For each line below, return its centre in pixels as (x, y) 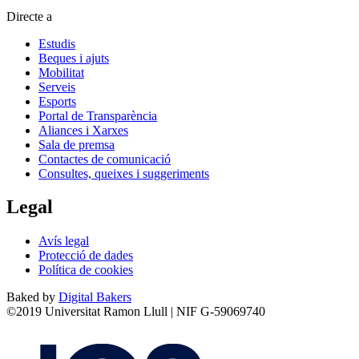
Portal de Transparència (98, 115)
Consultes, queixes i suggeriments (124, 173)
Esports (57, 101)
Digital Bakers (95, 297)
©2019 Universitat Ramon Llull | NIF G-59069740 (136, 312)
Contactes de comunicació (105, 159)
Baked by (32, 297)
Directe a (29, 16)
